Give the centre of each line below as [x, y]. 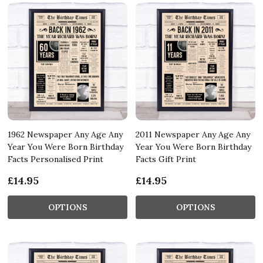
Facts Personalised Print [55, 159]
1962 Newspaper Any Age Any [65, 134]
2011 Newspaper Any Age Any [193, 134]
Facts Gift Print [166, 159]
